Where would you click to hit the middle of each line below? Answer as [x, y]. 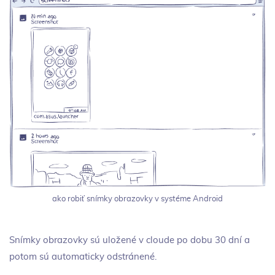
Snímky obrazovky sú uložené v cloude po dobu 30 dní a [130, 240]
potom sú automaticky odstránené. [83, 257]
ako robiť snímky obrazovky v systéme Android [137, 199]
